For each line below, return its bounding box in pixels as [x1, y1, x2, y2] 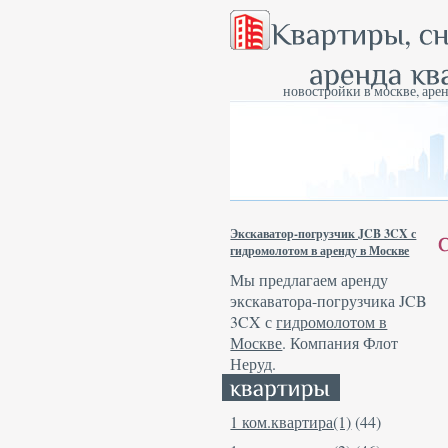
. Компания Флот [282, 332, 399, 353]
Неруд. [230, 353, 277, 374]
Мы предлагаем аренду [230, 269, 389, 290]
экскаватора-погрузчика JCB [230, 290, 428, 311]
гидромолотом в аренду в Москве [230, 242, 410, 259]
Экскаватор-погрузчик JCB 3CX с [230, 225, 417, 242]
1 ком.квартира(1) [230, 411, 352, 433]
